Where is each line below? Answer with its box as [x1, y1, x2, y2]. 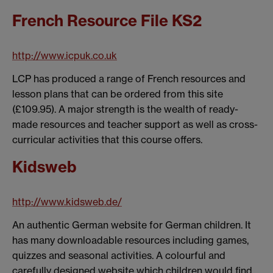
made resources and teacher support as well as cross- [12, 118, 258, 130]
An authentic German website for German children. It [12, 219, 251, 232]
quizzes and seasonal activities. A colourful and [12, 249, 225, 262]
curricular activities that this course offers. [12, 133, 202, 146]
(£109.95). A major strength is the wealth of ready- [12, 102, 238, 115]
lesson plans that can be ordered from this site [12, 87, 223, 100]
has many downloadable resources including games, [12, 234, 249, 247]
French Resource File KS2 [12, 10, 202, 30]
